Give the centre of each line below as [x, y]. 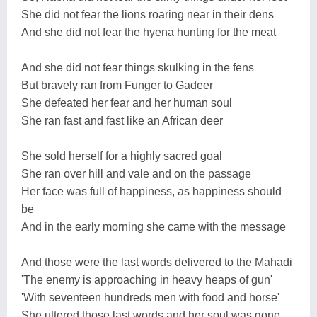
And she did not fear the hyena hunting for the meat [149, 32]
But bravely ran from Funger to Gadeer [117, 85]
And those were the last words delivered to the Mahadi [157, 262]
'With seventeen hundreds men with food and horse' [150, 297]
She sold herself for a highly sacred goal [122, 156]
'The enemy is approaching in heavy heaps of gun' [147, 279]
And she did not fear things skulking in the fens [138, 67]
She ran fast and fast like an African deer [122, 120]
